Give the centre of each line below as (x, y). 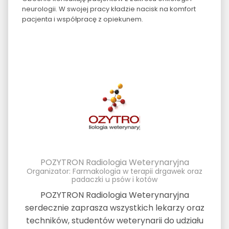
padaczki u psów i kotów (114, 179)
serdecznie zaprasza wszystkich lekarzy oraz (114, 208)
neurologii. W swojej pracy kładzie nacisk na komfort (109, 9)
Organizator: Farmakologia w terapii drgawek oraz (114, 171)
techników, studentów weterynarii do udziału (114, 220)
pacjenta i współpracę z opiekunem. (82, 19)
